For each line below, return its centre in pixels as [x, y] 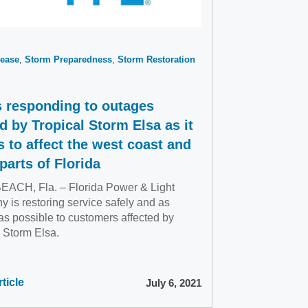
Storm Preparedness [68, 59]
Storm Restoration [156, 59]
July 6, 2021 [174, 283]
